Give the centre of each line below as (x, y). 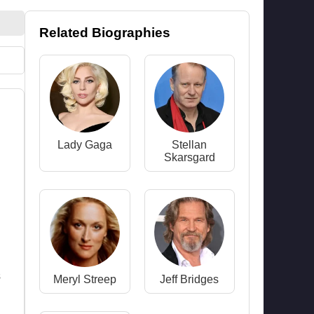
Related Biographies (105, 33)
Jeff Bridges (190, 279)
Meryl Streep (84, 279)
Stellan (190, 145)
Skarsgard (189, 157)
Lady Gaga (84, 145)
